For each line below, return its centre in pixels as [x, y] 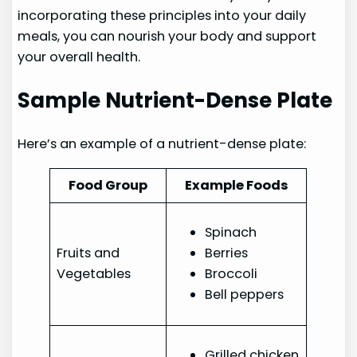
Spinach [231, 232]
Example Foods [236, 185]
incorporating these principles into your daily [162, 16]
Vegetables [94, 273]
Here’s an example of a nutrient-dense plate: [162, 144]
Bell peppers [245, 294]
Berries [227, 253]
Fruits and [88, 253]
